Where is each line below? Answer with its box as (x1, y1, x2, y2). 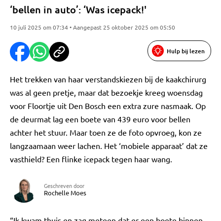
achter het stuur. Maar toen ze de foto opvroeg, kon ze (10, 127, 202, 137)
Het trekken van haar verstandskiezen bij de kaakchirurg (10, 74, 206, 84)
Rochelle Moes (44, 188, 86, 197)
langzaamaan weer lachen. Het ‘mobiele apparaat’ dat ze (10, 141, 208, 150)
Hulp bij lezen (167, 46, 205, 55)
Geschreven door (44, 182, 84, 189)
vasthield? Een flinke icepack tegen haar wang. (10, 154, 172, 164)
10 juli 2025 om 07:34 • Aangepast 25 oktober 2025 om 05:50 (10, 23, 175, 31)
